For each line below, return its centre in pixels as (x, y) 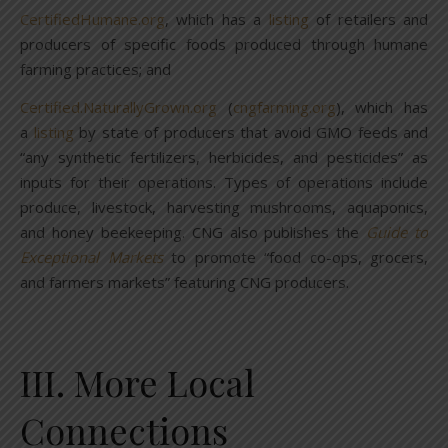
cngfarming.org (284, 107)
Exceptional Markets (91, 257)
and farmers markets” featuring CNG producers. (184, 282)
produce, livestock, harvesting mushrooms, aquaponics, (224, 207)
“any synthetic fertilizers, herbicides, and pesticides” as (224, 157)
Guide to (397, 232)
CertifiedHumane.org (92, 19)
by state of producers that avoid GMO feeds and (250, 132)
